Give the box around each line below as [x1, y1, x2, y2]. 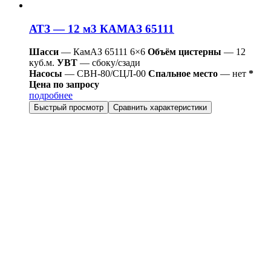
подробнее [29, 90, 73, 101]
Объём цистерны [148, 47, 221, 57]
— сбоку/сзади [77, 57, 140, 68]
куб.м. [29, 57, 54, 68]
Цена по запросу [29, 79, 99, 90]
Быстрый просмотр [34, 103, 103, 113]
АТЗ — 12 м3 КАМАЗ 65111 [29, 22, 174, 35]
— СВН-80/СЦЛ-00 [62, 68, 148, 79]
